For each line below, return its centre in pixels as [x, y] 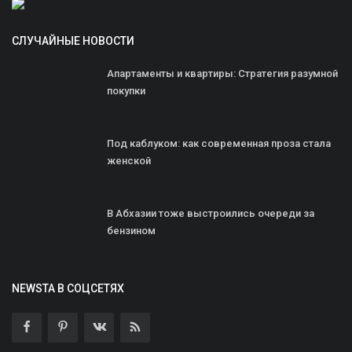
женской [129, 160]
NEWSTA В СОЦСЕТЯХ [68, 288]
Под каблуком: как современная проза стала [219, 143]
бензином [131, 230]
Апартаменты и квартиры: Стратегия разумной [222, 73]
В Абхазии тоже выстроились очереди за [211, 213]
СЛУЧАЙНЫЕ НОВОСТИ [73, 40]
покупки [126, 90]
